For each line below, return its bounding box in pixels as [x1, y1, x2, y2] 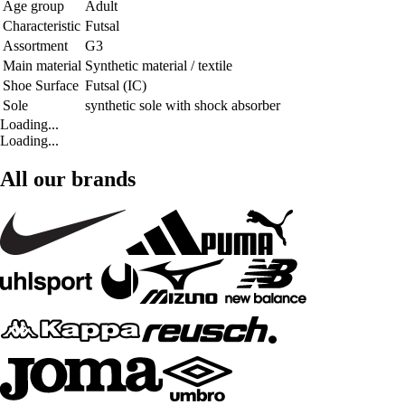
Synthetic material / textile [85, 58, 232, 74]
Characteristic [3, 18, 80, 34]
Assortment [3, 38, 68, 54]
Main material [3, 58, 81, 74]
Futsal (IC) [85, 78, 146, 94]
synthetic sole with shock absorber [85, 98, 280, 114]
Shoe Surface [3, 78, 79, 94]
